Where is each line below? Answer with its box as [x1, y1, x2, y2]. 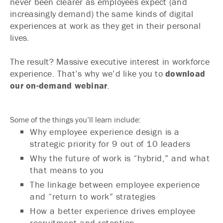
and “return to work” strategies [30, 191, 156, 202]
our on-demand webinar [10, 80, 108, 91]
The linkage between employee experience [30, 179, 200, 190]
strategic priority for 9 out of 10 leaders [30, 138, 190, 149]
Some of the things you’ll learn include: [10, 114, 141, 124]
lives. [10, 32, 30, 43]
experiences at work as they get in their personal [10, 20, 201, 31]
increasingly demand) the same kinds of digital [10, 8, 194, 19]
